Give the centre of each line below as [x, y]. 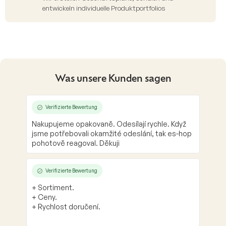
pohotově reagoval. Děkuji [76, 143]
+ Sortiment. [53, 188]
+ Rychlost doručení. [66, 207]
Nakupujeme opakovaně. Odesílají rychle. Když [109, 124]
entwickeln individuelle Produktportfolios [104, 8]
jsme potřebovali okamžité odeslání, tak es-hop [112, 134]
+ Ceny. [44, 197]
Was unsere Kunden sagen [113, 80]
